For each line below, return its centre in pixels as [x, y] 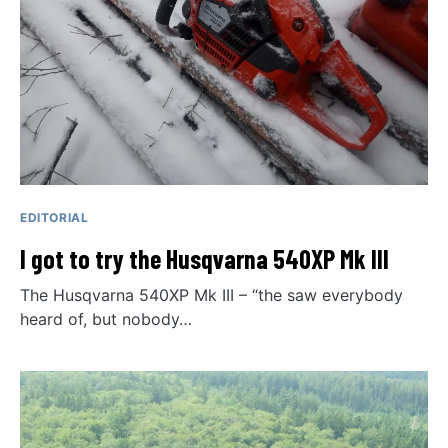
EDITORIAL [54, 217]
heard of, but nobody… [106, 319]
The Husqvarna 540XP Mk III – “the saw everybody [211, 295]
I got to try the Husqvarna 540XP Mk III [204, 258]
